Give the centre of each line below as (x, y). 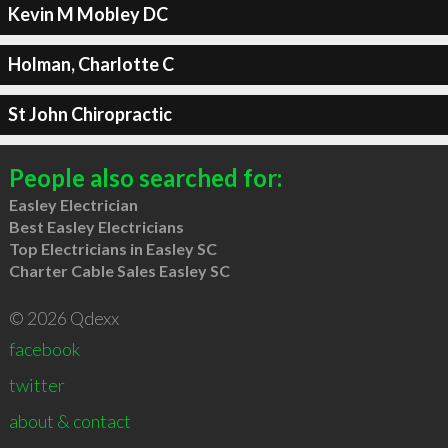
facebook (44, 348)
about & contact (69, 420)
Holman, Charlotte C (90, 64)
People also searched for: (145, 177)
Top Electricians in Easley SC (112, 248)
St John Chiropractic (89, 114)
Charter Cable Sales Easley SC (119, 270)
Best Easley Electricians (96, 226)
